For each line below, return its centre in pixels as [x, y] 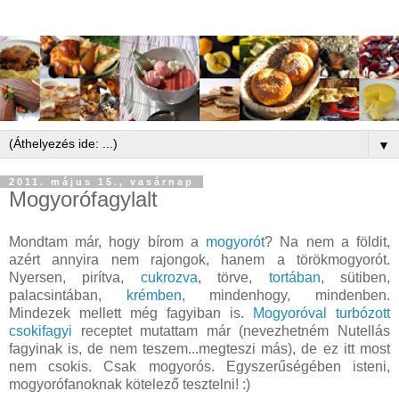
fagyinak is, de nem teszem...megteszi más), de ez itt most [199, 349]
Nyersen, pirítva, [75, 278]
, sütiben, [355, 278]
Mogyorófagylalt [83, 199]
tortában [294, 278]
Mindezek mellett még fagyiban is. [131, 313]
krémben [154, 296]
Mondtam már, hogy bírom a [108, 242]
